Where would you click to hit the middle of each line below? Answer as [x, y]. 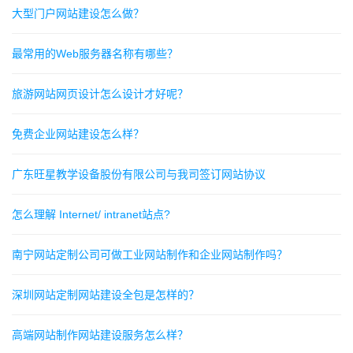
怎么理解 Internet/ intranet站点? [91, 214]
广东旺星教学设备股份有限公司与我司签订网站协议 [139, 174]
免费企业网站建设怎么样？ [78, 134]
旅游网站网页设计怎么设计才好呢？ [100, 94]
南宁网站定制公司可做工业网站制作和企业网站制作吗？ [150, 255]
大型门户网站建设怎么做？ [78, 13]
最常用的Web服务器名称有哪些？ [95, 54]
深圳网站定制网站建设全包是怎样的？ [106, 295]
